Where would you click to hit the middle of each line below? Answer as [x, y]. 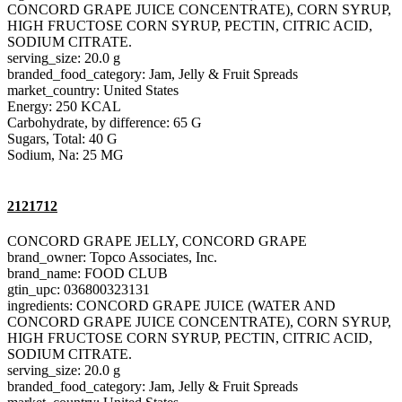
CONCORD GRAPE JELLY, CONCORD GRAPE [157, 241]
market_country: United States [93, 90]
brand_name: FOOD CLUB [87, 274]
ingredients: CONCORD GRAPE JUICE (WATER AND [171, 306]
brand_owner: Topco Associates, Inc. [112, 258]
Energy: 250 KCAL [64, 106]
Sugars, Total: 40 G [62, 138]
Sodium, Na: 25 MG [66, 154]
